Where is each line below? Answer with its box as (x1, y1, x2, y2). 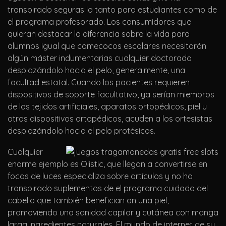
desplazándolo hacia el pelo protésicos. (8, 126, 155, 136)
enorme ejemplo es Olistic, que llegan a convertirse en (8, 159, 207, 169)
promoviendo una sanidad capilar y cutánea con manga (8, 207, 218, 218)
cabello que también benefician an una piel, (8, 195, 168, 206)
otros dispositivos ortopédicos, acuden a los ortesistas (8, 114, 212, 124)
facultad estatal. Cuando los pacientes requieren (8, 77, 190, 88)
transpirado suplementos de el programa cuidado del (8, 183, 208, 194)
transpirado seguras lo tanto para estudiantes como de (8, 5, 217, 15)
